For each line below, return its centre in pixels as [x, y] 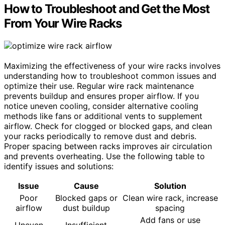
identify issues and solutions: [59, 166]
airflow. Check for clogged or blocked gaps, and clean [108, 126]
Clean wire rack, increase [170, 198]
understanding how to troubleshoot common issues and [110, 76]
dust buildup [86, 208]
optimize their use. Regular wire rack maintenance [99, 86]
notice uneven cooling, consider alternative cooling [101, 106]
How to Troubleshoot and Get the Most [107, 9]
